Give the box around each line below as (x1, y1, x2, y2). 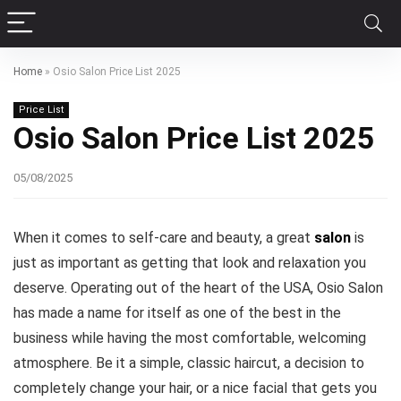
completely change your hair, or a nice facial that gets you (13, 380, 377, 397)
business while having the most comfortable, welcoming (13, 329, 366, 346)
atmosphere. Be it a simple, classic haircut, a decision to (13, 354, 364, 371)
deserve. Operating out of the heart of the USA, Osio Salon (13, 279, 383, 296)
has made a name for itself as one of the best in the (13, 304, 341, 321)
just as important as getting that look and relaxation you (13, 254, 366, 271)
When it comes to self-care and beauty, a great (13, 229, 314, 246)
